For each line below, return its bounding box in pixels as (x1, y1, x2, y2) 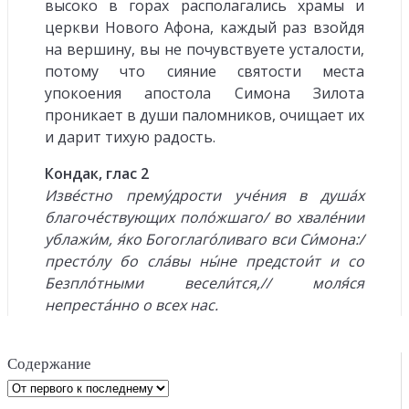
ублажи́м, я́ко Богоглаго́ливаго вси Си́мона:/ (45, 228, 364, 249)
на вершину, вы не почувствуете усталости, (45, 38, 364, 59)
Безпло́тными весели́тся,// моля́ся (45, 272, 364, 293)
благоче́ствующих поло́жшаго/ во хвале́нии (45, 206, 364, 227)
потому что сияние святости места (45, 60, 364, 81)
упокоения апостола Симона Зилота (45, 82, 364, 103)
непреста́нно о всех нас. (45, 294, 218, 315)
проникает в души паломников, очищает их (45, 104, 364, 125)
